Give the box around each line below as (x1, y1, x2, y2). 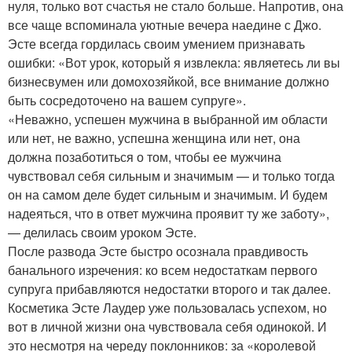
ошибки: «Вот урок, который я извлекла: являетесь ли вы (8, 53, 340, 72)
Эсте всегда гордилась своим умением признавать (8, 35, 305, 53)
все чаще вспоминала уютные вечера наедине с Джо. (8, 16, 321, 35)
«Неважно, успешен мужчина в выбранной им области (8, 110, 328, 129)
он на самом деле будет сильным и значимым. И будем (8, 185, 328, 204)
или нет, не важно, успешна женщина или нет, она (8, 129, 300, 148)
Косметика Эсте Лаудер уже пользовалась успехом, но (8, 299, 327, 317)
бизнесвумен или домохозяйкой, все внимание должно (8, 72, 329, 91)
